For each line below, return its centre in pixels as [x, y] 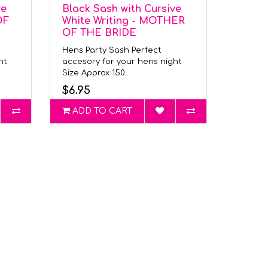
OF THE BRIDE [100, 33]
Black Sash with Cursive [122, 9]
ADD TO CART [103, 111]
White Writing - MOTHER [124, 21]
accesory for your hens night [124, 62]
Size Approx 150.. [95, 73]
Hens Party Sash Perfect [112, 50]
